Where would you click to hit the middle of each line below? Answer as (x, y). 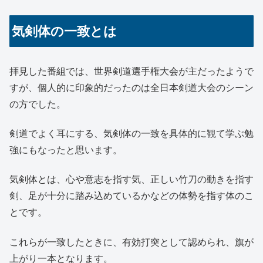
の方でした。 (38, 104)
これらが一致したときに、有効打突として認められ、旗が (131, 242)
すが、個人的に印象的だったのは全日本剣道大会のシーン (131, 87)
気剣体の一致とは (65, 31)
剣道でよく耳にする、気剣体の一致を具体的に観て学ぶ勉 (131, 133)
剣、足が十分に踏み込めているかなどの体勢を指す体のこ (131, 196)
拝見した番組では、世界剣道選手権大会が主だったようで (131, 71)
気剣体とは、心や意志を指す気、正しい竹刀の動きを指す (131, 180)
